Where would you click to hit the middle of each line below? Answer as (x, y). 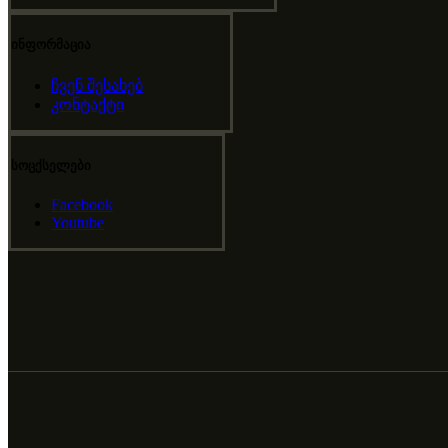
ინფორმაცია (51, 45)
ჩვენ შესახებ (97, 85)
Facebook (82, 204)
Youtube (77, 222)
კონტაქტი (87, 104)
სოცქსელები (51, 165)
